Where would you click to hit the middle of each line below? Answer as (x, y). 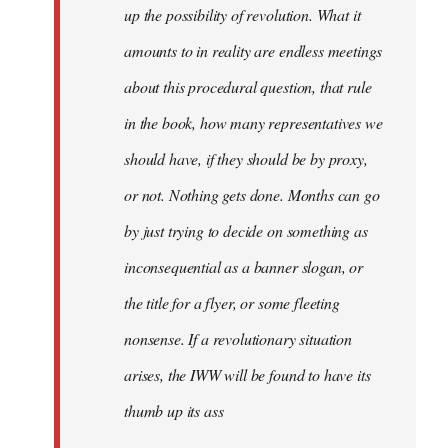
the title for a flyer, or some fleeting (232, 303)
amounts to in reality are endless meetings (253, 51)
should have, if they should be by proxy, (246, 159)
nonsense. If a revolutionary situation (238, 339)
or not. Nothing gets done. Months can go (252, 195)
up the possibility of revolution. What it (242, 15)
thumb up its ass (174, 411)
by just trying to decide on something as (246, 231)
